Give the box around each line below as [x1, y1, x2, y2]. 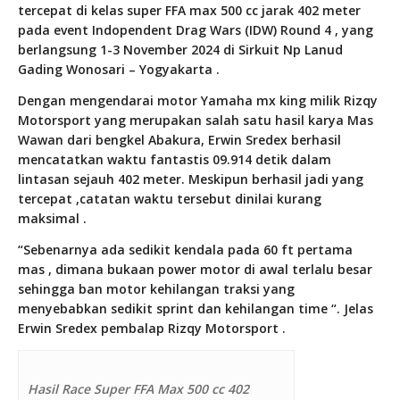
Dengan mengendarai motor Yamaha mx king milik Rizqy [18, 92, 378, 110]
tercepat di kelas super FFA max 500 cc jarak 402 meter [18, 2, 361, 20]
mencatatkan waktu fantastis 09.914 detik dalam [18, 151, 331, 169]
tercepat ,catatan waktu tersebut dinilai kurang [18, 190, 321, 208]
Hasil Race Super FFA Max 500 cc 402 [28, 380, 249, 398]
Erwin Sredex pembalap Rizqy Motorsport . [18, 320, 286, 337]
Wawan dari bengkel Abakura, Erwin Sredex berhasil [18, 131, 341, 149]
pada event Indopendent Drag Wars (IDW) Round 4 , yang [18, 21, 373, 39]
